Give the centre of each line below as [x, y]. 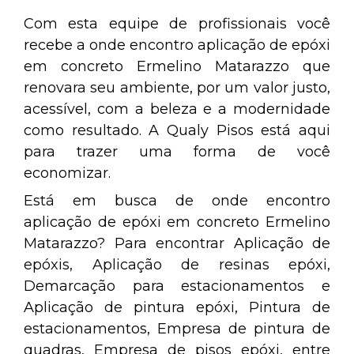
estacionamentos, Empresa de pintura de [177, 329]
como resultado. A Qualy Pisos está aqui [177, 130]
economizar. [67, 173]
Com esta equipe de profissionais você [177, 24]
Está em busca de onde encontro [177, 201]
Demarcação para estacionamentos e [177, 286]
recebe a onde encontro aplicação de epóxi [177, 45]
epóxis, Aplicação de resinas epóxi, [177, 265]
